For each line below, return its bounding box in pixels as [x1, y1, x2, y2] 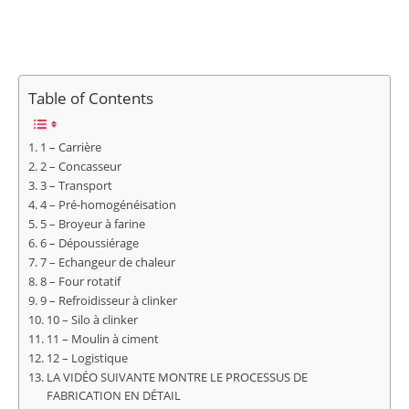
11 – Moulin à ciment [46, 331, 159, 348]
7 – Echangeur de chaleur [39, 255, 175, 271]
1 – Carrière [39, 140, 101, 156]
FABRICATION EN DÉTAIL [46, 388, 181, 404]
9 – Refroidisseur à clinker [39, 293, 177, 309]
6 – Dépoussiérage [39, 236, 139, 252]
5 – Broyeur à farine [39, 216, 145, 233]
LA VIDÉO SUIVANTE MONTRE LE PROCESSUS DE [46, 370, 308, 386]
